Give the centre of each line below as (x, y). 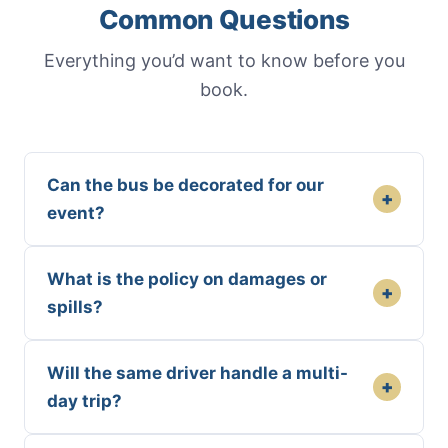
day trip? (84, 401)
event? (76, 213)
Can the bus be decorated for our (185, 185)
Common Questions (224, 20)
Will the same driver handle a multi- (197, 373)
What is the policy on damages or (187, 279)
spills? (75, 307)
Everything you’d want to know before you (224, 61)
